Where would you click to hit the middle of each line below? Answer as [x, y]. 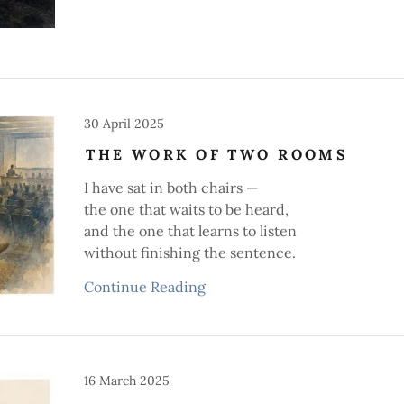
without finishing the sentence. [190, 252]
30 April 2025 [124, 124]
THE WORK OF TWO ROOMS [217, 154]
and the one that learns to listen [191, 231]
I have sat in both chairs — [171, 188]
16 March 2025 [127, 381]
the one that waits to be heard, [187, 209]
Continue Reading [145, 287]
